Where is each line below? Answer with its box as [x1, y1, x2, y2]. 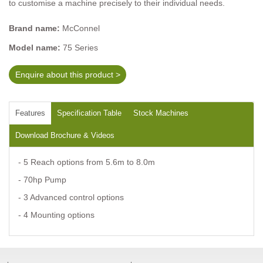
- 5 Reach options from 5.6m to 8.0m [18, 157, 155, 167]
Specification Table [57, 108, 122, 117]
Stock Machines [133, 108, 188, 117]
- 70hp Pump [18, 174, 66, 184]
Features [15, 108, 45, 117]
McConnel [62, 23, 100, 33]
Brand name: [9, 23, 62, 33]
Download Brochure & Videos [15, 130, 114, 140]
